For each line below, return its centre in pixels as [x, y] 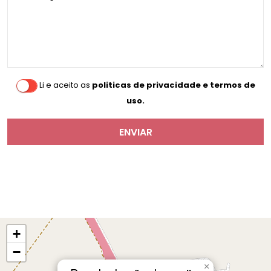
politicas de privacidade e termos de [173, 85]
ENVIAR [135, 132]
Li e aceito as [65, 85]
